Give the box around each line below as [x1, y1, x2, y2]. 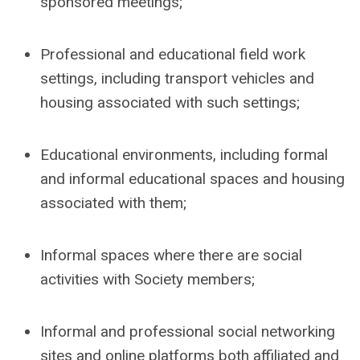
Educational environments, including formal [40, 145, 328, 164]
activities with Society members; [40, 270, 255, 288]
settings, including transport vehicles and [40, 69, 314, 88]
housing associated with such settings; [40, 93, 300, 112]
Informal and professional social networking [40, 322, 335, 341]
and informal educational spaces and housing [40, 170, 345, 188]
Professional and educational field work [40, 45, 305, 63]
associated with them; [40, 194, 186, 212]
